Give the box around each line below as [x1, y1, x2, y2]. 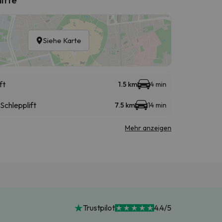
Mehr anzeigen [125, 123, 171, 132]
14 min [148, 100, 166, 110]
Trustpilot [82, 203, 115, 213]
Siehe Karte [43, 35, 81, 45]
